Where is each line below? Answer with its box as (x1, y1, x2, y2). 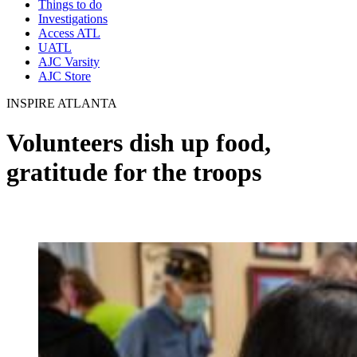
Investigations (38, 12, 108, 26)
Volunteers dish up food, (6, 127, 271, 157)
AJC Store (38, 69, 91, 84)
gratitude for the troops (6, 157, 261, 186)
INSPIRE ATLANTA (6, 96, 117, 111)
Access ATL (38, 26, 100, 41)
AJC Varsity (38, 55, 100, 69)
